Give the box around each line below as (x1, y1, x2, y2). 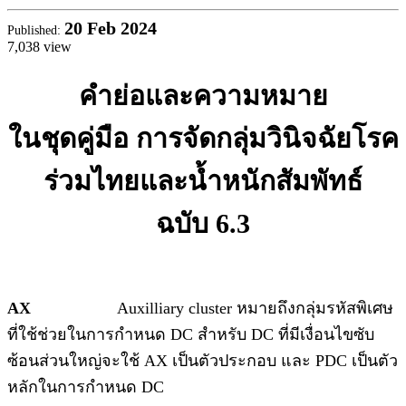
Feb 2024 (87, 17, 157, 38)
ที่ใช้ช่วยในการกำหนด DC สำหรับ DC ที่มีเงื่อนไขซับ (7, 325, 374, 344)
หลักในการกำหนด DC (7, 378, 182, 397)
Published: (7, 23, 64, 37)
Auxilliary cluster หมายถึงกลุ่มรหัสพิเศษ (31, 299, 393, 318)
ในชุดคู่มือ (7, 123, 136, 154)
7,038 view (7, 38, 72, 54)
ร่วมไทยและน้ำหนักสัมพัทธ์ (43, 166, 362, 197)
